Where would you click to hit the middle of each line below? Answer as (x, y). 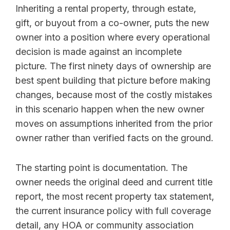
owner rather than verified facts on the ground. (114, 138)
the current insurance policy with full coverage (113, 210)
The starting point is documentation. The (101, 167)
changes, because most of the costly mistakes (114, 94)
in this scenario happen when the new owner (110, 109)
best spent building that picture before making (113, 80)
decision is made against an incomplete (99, 51)
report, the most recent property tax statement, (115, 196)
